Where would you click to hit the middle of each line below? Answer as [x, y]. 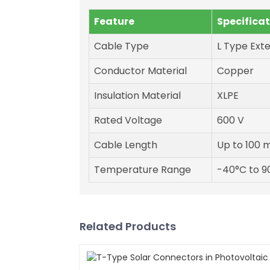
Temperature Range [143, 170]
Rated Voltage [128, 121]
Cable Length [126, 145]
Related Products [128, 227]
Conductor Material [140, 71]
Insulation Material [137, 96]
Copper [235, 71]
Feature [114, 22]
